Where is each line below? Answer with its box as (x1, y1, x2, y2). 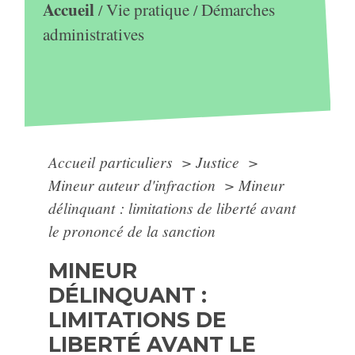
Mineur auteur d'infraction (48, 174, 220, 195)
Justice (196, 151, 244, 172)
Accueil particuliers (48, 151, 177, 172)
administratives (42, 23, 144, 46)
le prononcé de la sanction (48, 220, 216, 241)
